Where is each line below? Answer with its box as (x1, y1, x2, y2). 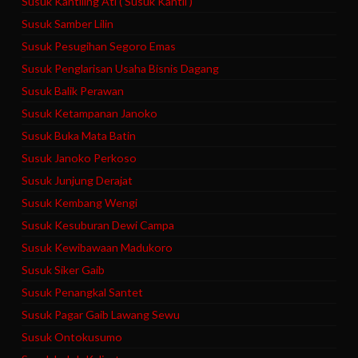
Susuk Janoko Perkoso (22, 151, 137, 165)
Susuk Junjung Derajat (22, 173, 133, 188)
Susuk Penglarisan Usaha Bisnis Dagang (22, 62, 220, 76)
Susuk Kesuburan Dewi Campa (22, 218, 175, 233)
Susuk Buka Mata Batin (22, 129, 137, 143)
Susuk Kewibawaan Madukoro (22, 241, 173, 255)
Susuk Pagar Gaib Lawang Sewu (22, 308, 181, 322)
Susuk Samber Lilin (22, 17, 114, 31)
